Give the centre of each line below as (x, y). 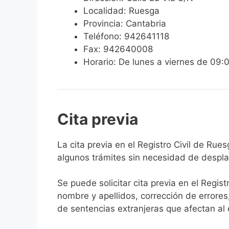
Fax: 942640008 (118, 49)
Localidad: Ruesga (121, 10)
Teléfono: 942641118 (126, 36)
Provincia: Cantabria (125, 23)
